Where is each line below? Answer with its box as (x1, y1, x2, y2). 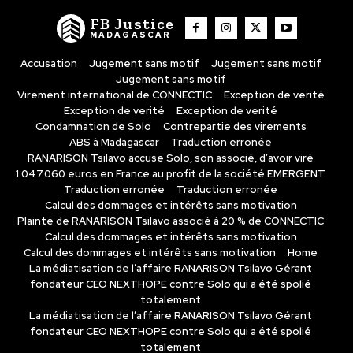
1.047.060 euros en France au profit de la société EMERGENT (16, 166, 325, 180)
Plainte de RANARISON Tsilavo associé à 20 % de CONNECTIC (17, 214, 324, 228)
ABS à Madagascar (69, 135, 159, 149)
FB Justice (89, 13, 174, 33)
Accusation (20, 56, 77, 70)
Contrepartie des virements (162, 119, 307, 133)
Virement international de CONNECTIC (17, 87, 212, 102)
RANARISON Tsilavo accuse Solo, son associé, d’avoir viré (28, 150, 314, 165)
